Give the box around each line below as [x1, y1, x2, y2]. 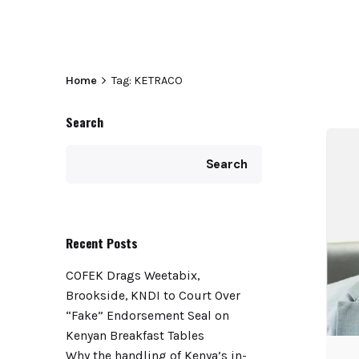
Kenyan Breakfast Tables [66, 329, 204, 344]
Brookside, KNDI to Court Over [66, 288, 240, 304]
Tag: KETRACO [111, 74, 183, 88]
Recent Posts [66, 233, 139, 253]
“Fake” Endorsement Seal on [66, 309, 229, 324]
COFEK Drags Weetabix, [66, 268, 200, 284]
